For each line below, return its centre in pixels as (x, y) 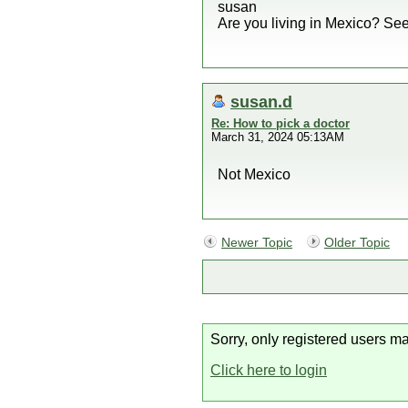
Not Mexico (254, 174)
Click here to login (269, 370)
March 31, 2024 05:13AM (278, 137)
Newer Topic (257, 243)
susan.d (261, 102)
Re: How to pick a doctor (280, 123)
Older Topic (357, 243)
